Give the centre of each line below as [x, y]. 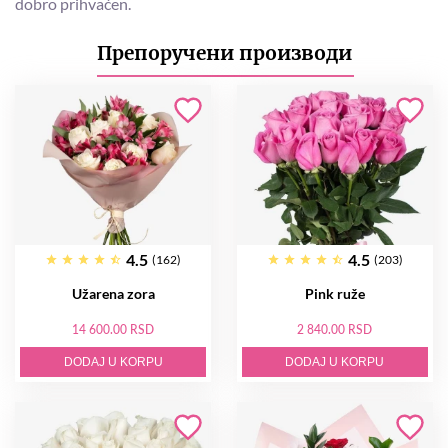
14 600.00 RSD [113, 330]
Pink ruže [334, 294]
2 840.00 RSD [335, 330]
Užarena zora [113, 294]
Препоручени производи [224, 53]
